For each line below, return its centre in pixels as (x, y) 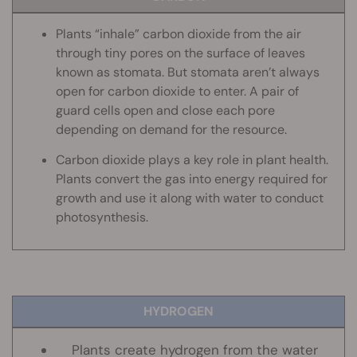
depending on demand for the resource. (171, 130)
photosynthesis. (102, 218)
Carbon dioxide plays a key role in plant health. (192, 160)
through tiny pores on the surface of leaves (180, 53)
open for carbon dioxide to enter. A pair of (177, 92)
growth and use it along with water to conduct (190, 198)
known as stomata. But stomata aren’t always (188, 73)
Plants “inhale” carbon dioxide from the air (178, 34)
